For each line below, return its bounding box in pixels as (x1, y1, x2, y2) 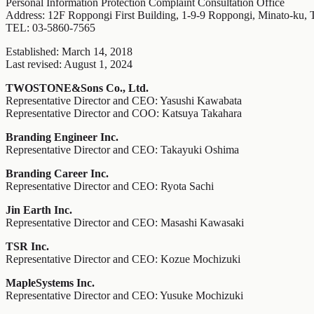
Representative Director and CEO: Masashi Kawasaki (6, 217, 244, 229)
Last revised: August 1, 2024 (6, 58, 132, 71)
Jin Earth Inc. (6, 204, 72, 217)
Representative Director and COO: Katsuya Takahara (6, 107, 242, 120)
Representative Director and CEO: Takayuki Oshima (6, 144, 239, 156)
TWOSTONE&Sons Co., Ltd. (6, 82, 149, 95)
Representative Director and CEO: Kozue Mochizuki (6, 253, 240, 266)
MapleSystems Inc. (6, 277, 95, 289)
